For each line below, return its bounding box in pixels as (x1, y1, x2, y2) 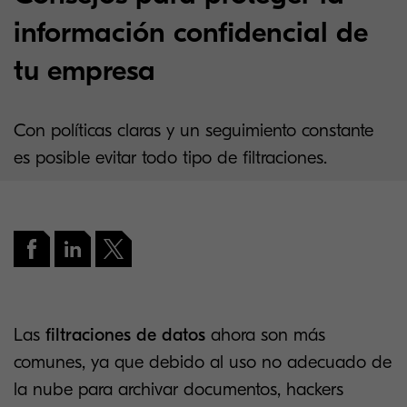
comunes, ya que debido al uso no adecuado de (14, 352, 392, 372)
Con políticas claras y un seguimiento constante (14, 120, 373, 141)
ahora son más (205, 324, 325, 345)
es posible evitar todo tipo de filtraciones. (14, 147, 327, 168)
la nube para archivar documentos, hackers (14, 379, 343, 400)
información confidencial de (14, 15, 368, 49)
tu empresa (14, 54, 155, 87)
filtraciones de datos (45, 324, 205, 345)
